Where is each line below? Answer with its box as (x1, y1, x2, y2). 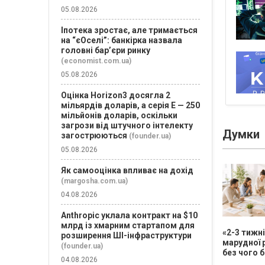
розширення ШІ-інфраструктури (61, 231, 192, 240)
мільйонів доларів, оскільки (61, 111, 177, 120)
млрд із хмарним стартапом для (61, 221, 195, 230)
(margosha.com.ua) (61, 177, 128, 185)
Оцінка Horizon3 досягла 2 (61, 91, 170, 100)
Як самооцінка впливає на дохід (61, 166, 193, 175)
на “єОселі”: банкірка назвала (61, 35, 182, 45)
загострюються (61, 131, 127, 140)
